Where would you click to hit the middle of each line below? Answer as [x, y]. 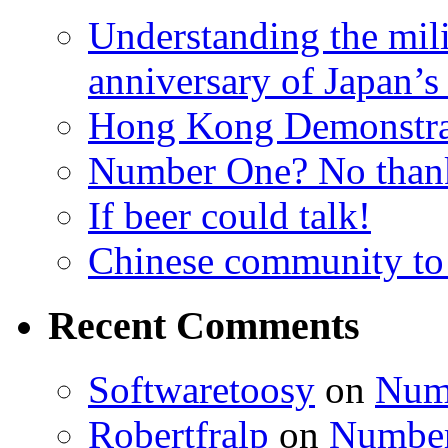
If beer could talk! [229, 215]
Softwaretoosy [201, 390]
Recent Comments [204, 325]
